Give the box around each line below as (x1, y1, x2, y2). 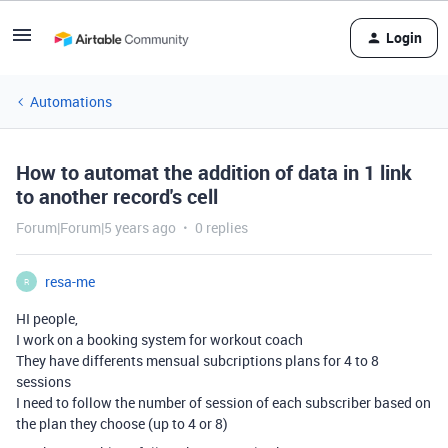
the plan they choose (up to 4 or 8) (16, 414, 228, 433)
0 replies (195, 218, 248, 237)
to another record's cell (16, 183, 218, 210)
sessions (16, 372, 71, 391)
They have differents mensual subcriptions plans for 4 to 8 (16, 351, 379, 370)
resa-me (45, 272, 95, 291)
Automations (30, 92, 112, 111)
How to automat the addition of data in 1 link (16, 159, 412, 186)
